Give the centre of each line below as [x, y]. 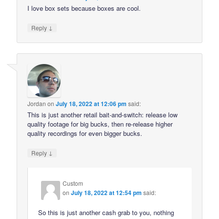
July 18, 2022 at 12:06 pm [91, 104]
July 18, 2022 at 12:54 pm [107, 192]
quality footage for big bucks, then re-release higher [100, 124]
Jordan [37, 104]
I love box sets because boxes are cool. [84, 8]
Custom [73, 183]
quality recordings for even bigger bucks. [85, 133]
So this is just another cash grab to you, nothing [106, 212]
